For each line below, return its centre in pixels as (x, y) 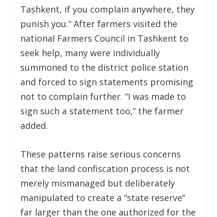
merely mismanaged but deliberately (98, 183)
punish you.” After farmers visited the (99, 23)
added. (34, 125)
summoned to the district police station (105, 67)
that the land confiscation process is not (105, 168)
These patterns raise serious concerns (101, 154)
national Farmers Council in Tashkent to (105, 38)
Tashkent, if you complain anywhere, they (108, 9)
